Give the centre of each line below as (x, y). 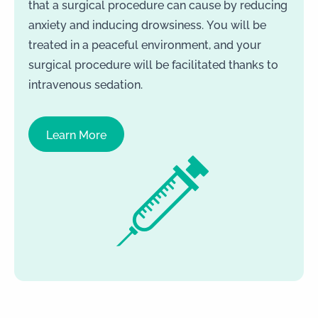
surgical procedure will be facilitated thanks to (153, 64)
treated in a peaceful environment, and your (145, 44)
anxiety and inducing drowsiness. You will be (147, 24)
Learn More (76, 135)
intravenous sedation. (86, 84)
